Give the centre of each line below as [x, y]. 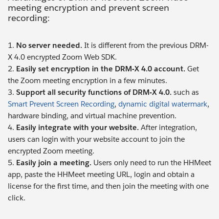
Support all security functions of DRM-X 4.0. [94, 92]
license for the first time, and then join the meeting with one [108, 186]
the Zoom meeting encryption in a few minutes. [88, 81]
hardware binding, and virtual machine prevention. [92, 116]
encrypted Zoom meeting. [51, 151]
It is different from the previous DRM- [145, 45]
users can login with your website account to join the [96, 139]
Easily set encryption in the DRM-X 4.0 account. [102, 69]
